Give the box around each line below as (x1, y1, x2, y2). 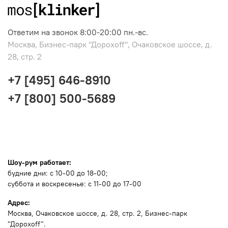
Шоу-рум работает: (8, 157, 71, 167)
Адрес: (8, 197, 30, 207)
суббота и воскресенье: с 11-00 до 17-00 (8, 179, 141, 188)
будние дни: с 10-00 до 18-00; (8, 168, 108, 178)
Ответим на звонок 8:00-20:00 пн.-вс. (8, 26, 148, 37)
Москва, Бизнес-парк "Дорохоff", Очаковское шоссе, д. (8, 39, 212, 49)
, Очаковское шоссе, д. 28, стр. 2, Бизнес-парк (32, 208, 187, 218)
